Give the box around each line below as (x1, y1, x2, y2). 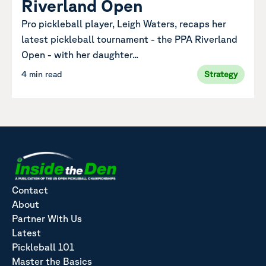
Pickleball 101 (12, 241, 74, 252)
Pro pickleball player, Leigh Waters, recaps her (21, 18, 226, 29)
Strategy (204, 69, 237, 79)
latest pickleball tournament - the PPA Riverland (21, 33, 237, 45)
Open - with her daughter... (21, 49, 138, 60)
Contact (12, 184, 48, 195)
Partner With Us (12, 213, 82, 224)
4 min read (21, 69, 62, 79)
